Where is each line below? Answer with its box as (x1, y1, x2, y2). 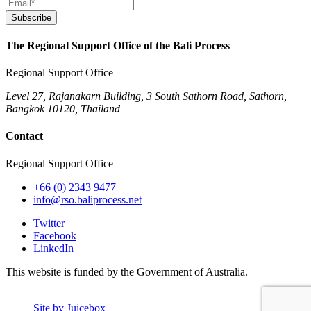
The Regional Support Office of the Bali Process (6, 39, 230, 51)
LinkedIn (33, 242, 74, 254)
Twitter (33, 217, 65, 229)
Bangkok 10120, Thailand (6, 103, 120, 115)
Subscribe (11, 12, 51, 23)
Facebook (33, 229, 76, 242)
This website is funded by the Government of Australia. (6, 265, 248, 278)
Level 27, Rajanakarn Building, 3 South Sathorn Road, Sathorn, (6, 90, 287, 103)
